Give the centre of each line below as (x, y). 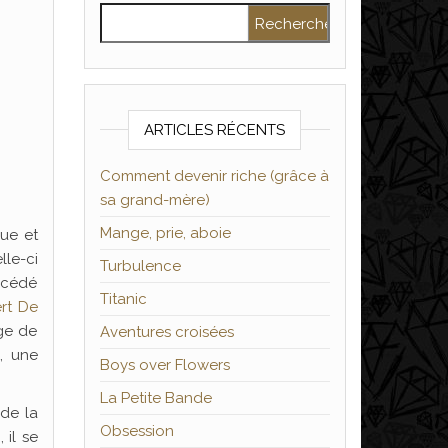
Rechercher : (146, 14)
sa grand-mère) (154, 200)
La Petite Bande (155, 398)
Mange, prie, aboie (165, 233)
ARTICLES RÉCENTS (215, 130)
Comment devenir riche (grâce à (214, 176)
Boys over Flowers (164, 365)
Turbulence (140, 266)
